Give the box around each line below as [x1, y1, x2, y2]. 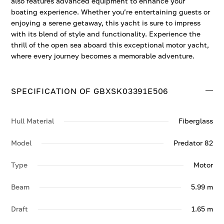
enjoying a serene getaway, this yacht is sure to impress [11, 18, 201, 27]
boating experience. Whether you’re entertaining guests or [11, 7, 210, 16]
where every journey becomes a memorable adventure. [11, 51, 195, 60]
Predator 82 [173, 138, 213, 147]
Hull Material [11, 116, 54, 125]
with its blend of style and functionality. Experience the [11, 29, 201, 38]
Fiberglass [178, 116, 213, 125]
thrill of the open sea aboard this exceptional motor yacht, [11, 40, 209, 49]
